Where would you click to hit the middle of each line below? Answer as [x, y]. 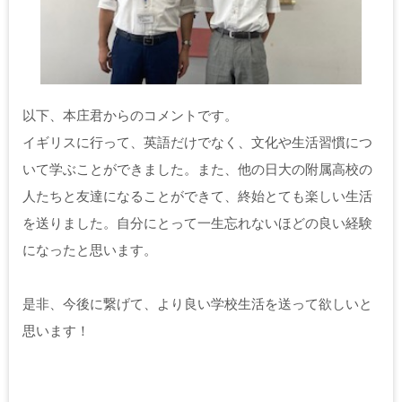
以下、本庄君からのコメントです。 [130, 116]
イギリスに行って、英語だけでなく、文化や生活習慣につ [197, 143]
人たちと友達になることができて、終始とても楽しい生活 [197, 197]
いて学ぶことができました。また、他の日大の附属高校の [197, 170]
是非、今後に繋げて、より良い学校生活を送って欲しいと [197, 304]
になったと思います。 [90, 250]
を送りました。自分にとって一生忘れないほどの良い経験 [197, 223]
